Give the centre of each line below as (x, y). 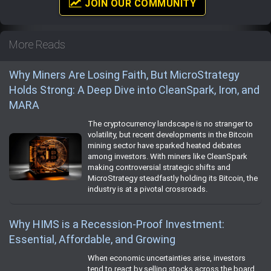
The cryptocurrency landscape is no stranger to (170, 124)
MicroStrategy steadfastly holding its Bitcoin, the (173, 178)
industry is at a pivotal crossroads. (148, 189)
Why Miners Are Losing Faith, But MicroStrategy (124, 75)
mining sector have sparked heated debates (165, 146)
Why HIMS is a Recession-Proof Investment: (117, 224)
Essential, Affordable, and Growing (92, 240)
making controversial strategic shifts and (159, 168)
